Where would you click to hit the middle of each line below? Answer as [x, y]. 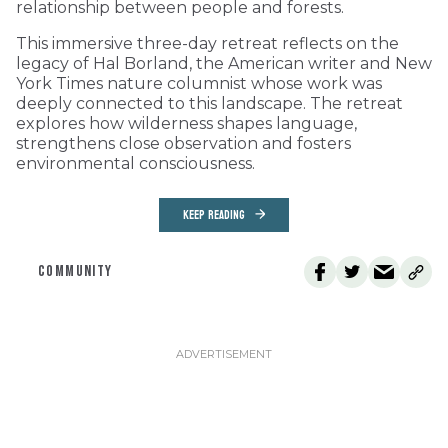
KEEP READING [214, 215]
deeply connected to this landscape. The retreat [209, 104]
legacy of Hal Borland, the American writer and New [224, 64]
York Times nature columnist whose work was [199, 84]
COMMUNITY [75, 272]
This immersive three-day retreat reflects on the [207, 44]
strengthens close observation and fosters [183, 144]
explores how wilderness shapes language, [186, 124]
